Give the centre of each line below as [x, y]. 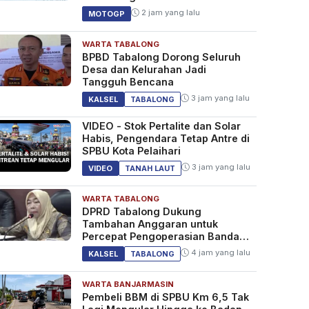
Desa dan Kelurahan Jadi [144, 70]
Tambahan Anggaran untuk [150, 224]
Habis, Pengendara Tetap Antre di [166, 139]
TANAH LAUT [150, 169]
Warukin [102, 249]
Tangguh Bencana [128, 82]
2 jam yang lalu [169, 13]
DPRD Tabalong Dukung [141, 212]
